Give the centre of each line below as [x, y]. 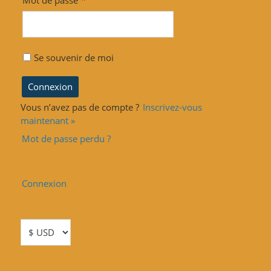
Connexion [44, 183]
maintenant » [48, 120]
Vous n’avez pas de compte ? [81, 107]
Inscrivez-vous [172, 107]
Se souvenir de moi [74, 57]
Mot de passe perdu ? [66, 138]
